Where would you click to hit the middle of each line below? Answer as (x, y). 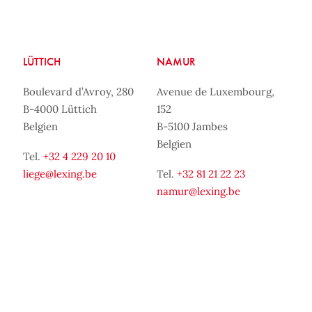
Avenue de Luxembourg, (216, 92)
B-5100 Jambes (193, 126)
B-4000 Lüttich (60, 109)
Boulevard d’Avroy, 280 (78, 92)
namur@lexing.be (199, 191)
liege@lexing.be (60, 174)
